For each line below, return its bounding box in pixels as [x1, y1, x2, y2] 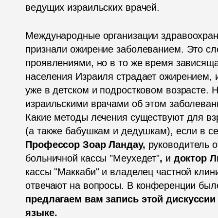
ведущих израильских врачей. [25, 2, 163, 13]
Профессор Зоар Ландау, [25, 139, 148, 150]
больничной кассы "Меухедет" [25, 153, 160, 164]
